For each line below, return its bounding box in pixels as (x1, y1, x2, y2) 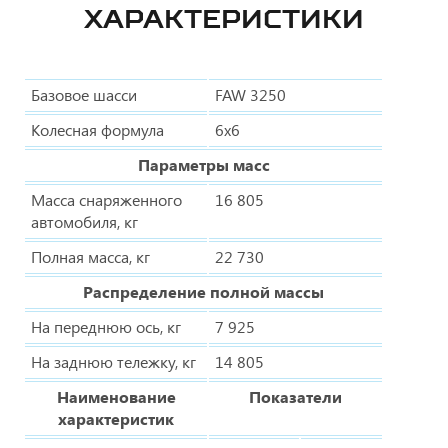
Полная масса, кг (31, 245, 150, 267)
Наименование (56, 385, 176, 407)
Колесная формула (31, 118, 164, 140)
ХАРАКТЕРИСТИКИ (84, 2, 364, 34)
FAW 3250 (215, 83, 286, 105)
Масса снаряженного (31, 188, 182, 210)
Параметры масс (137, 153, 270, 175)
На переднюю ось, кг (31, 315, 181, 337)
